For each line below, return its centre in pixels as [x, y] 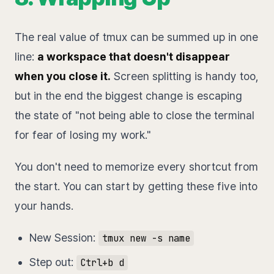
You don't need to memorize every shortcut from [136, 167]
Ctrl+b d [102, 263]
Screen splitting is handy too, [185, 76]
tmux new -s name [146, 239]
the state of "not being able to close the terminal [135, 116]
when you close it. [63, 76]
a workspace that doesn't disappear [134, 57]
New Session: [64, 238]
